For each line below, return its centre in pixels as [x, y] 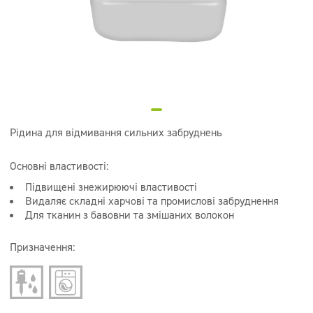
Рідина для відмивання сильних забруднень [116, 132]
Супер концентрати [72, 9]
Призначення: [42, 247]
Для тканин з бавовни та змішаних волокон [130, 215]
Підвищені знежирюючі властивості [111, 187]
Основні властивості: [59, 166]
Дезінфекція [55, 37]
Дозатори [48, 66]
